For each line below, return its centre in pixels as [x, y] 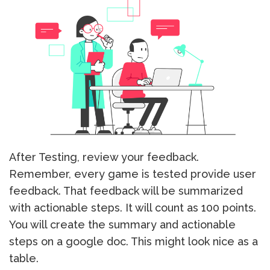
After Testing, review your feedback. [104, 157]
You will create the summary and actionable [122, 225]
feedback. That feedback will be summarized [126, 191]
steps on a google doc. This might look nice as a [133, 242]
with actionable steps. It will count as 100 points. [133, 208]
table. [24, 259]
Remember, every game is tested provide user [133, 174]
